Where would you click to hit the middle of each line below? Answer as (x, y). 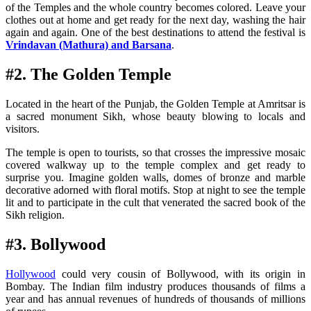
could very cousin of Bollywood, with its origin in (180, 274)
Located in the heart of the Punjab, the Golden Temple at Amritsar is (155, 104)
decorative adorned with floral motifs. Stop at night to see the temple (155, 190)
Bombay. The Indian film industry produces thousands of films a (155, 286)
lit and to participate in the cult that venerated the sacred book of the (155, 202)
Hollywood (31, 274)
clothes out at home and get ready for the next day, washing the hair (155, 20)
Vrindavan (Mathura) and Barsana (89, 45)
